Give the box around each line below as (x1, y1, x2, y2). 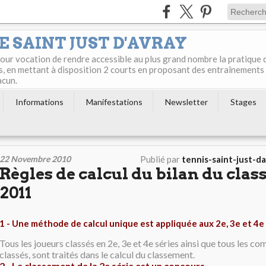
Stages (230, 97, 256, 107)
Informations (15, 97, 64, 107)
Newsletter (165, 97, 208, 107)
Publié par (140, 154, 182, 164)
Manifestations (86, 97, 142, 107)
